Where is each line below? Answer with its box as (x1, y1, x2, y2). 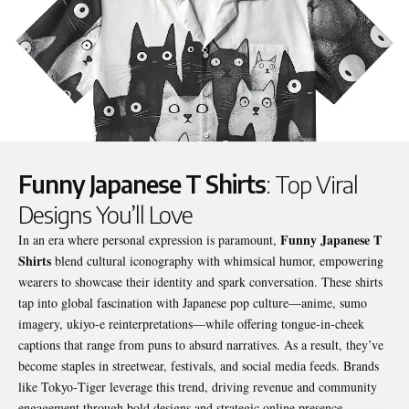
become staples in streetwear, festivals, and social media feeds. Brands (18, 356, 379, 374)
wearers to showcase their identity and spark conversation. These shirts (18, 272, 383, 290)
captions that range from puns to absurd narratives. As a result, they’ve (18, 335, 383, 353)
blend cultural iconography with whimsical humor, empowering (51, 251, 383, 269)
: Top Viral (266, 168, 358, 199)
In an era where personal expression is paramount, (18, 230, 280, 248)
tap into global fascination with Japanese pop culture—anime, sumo (18, 293, 367, 311)
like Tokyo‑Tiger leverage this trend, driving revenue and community (18, 377, 377, 395)
